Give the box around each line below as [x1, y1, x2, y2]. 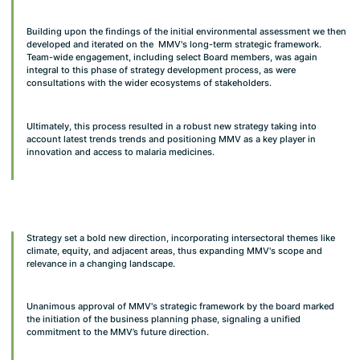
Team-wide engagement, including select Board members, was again [26, 51, 317, 63]
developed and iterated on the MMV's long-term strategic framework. [26, 39, 321, 51]
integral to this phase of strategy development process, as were [26, 64, 296, 76]
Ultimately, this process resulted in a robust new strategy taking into [26, 120, 317, 132]
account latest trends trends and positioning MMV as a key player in [26, 133, 316, 145]
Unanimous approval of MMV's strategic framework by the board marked [26, 301, 334, 313]
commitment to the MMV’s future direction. [26, 326, 209, 338]
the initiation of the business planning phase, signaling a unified [26, 313, 301, 325]
